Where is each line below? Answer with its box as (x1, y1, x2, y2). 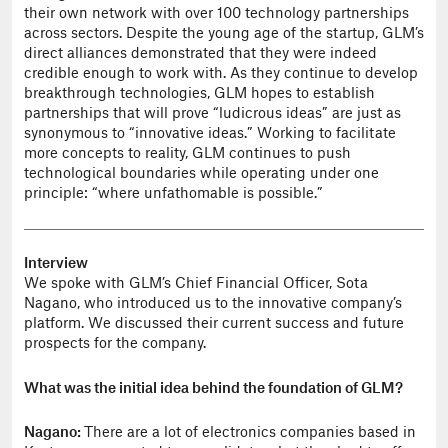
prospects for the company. (24, 337, 206, 351)
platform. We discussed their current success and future (24, 317, 404, 331)
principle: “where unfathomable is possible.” (24, 187, 323, 201)
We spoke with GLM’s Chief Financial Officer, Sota (24, 277, 368, 291)
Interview (24, 257, 88, 271)
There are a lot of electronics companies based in (84, 426, 416, 440)
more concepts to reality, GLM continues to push (24, 147, 351, 161)
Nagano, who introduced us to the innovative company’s (24, 297, 402, 311)
